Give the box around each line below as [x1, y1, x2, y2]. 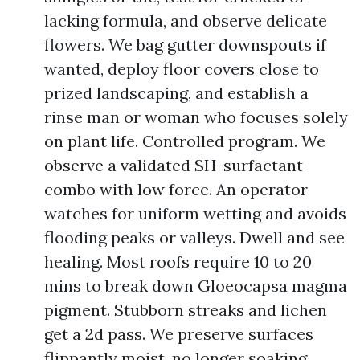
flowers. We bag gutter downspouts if [44, 35, 326, 55]
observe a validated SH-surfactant [44, 155, 303, 175]
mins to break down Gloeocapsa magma [44, 276, 347, 296]
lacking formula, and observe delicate [44, 10, 327, 31]
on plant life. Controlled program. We [44, 131, 325, 151]
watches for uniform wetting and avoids [44, 203, 346, 223]
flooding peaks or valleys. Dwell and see [44, 227, 345, 247]
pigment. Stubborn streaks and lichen [44, 300, 327, 320]
